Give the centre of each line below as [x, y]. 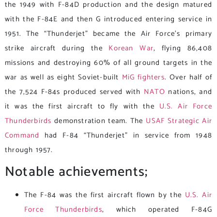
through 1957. [29, 150]
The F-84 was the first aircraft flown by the [105, 195]
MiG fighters [143, 77]
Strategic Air [190, 121]
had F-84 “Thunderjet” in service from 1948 [126, 135]
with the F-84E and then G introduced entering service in [108, 19]
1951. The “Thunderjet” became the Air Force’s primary [108, 33]
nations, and [188, 92]
